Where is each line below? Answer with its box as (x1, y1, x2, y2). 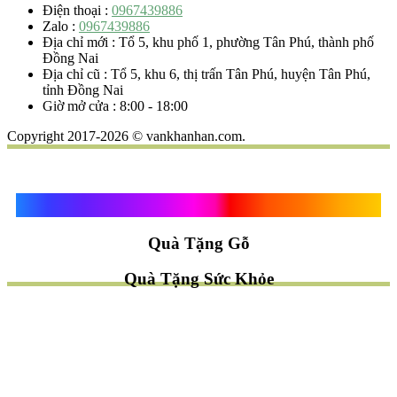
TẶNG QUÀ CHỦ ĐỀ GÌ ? (7, 359, 174, 374)
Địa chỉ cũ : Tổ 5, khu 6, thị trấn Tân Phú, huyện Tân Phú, (43, 66, 370, 82)
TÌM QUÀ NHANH (126, 320, 271, 339)
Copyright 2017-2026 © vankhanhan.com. (7, 128, 245, 144)
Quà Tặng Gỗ (147, 233, 250, 253)
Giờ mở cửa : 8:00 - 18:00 (43, 98, 188, 114)
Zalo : (43, 19, 79, 35)
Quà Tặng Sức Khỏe (123, 269, 274, 289)
